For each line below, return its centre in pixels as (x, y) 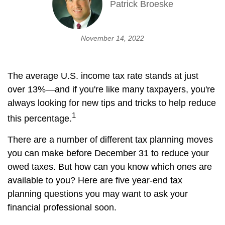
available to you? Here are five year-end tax (95, 180)
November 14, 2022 (113, 38)
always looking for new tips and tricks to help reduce (112, 103)
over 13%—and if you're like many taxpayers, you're (111, 89)
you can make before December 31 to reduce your (108, 153)
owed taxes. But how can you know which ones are (110, 167)
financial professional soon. (62, 207)
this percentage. (40, 119)
